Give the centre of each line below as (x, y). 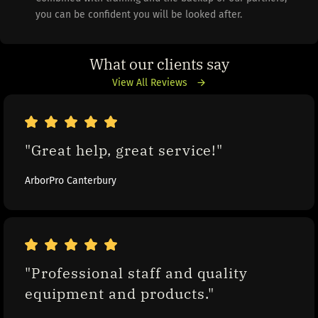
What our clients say (159, 64)
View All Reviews (149, 82)
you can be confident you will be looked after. (139, 14)
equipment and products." (120, 294)
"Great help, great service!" (124, 150)
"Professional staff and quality (137, 273)
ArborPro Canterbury (71, 180)
